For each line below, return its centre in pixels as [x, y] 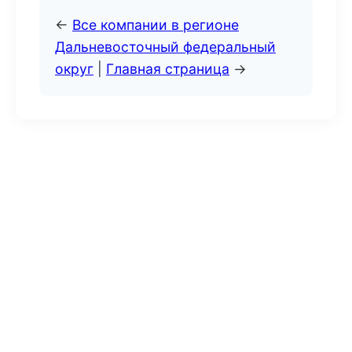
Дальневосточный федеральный [165, 47]
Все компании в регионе [156, 25]
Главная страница [168, 69]
